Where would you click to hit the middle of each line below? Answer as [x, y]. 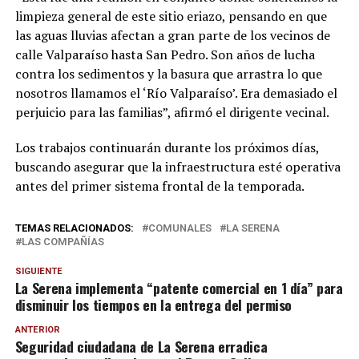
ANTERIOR [37, 329]
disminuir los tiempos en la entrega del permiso [153, 304]
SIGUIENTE [38, 271]
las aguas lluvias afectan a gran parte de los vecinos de [172, 35]
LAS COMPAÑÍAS [63, 241]
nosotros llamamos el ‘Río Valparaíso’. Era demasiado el [176, 93]
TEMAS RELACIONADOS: [74, 228]
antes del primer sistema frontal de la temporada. [159, 186]
